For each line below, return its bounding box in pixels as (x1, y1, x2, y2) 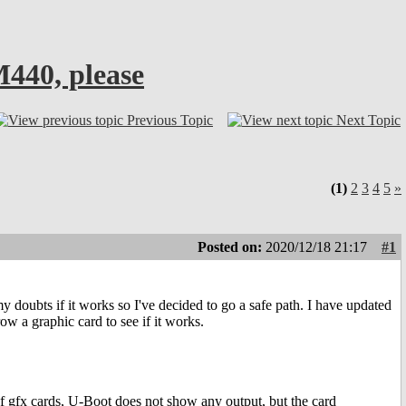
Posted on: (198, 239, 266, 256)
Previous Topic (127, 111, 213, 128)
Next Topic (336, 111, 401, 128)
